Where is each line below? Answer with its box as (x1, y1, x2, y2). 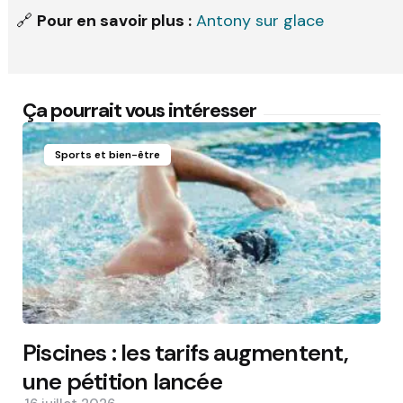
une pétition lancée (22, 365, 222, 397)
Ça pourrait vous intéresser (22, 96, 256, 123)
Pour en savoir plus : (37, 10, 192, 32)
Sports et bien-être (55, 147, 160, 162)
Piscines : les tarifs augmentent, (22, 336, 349, 368)
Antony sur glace (196, 10, 324, 32)
